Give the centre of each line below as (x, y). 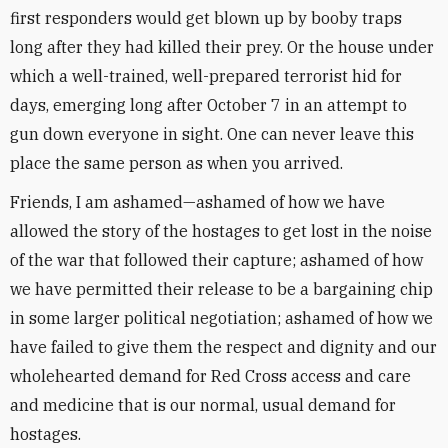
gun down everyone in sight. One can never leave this (212, 134)
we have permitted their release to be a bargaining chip (221, 289)
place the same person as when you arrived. (176, 163)
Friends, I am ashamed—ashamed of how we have (197, 202)
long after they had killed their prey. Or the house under (222, 47)
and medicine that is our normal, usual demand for (203, 405)
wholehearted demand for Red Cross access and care (210, 376)
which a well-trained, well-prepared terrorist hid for (206, 76)
